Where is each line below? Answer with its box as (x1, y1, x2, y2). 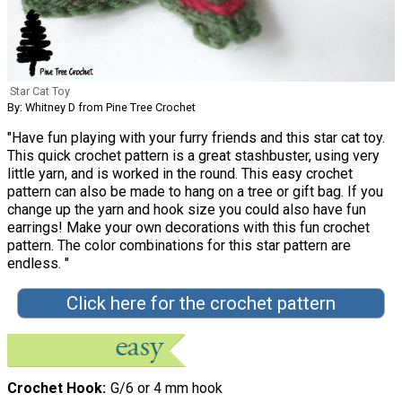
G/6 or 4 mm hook (109, 380, 223, 398)
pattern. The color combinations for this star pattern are (7, 237, 351, 255)
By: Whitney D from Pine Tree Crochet (7, 100, 196, 115)
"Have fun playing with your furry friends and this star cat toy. (7, 129, 385, 147)
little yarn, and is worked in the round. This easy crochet (7, 165, 353, 183)
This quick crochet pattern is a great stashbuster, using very (7, 147, 380, 165)
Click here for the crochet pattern (66, 293, 336, 315)
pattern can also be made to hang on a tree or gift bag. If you (7, 183, 383, 201)
